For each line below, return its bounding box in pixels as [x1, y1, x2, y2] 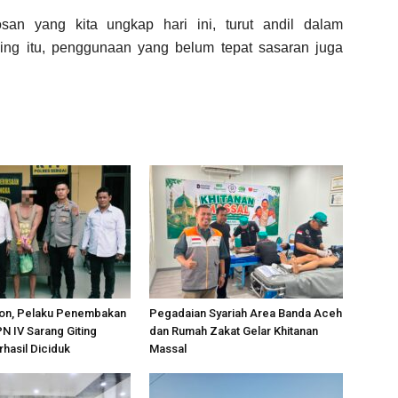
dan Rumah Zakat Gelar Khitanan [149, 323, 318, 338]
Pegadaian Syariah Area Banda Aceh [149, 306, 342, 320]
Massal [149, 341, 187, 355]
